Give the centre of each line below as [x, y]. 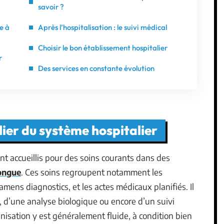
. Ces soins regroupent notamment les [92, 172]
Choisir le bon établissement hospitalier [103, 48]
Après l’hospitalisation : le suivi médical [102, 27]
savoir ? [51, 7]
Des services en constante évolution [96, 68]
